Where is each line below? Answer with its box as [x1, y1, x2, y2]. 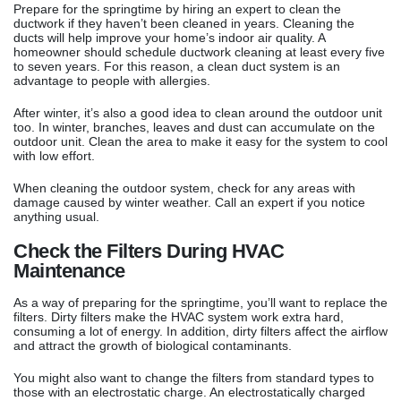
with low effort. [13, 149, 95, 164]
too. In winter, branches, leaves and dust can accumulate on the [13, 120, 375, 135]
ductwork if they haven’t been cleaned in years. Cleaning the [13, 16, 354, 31]
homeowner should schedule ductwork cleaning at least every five [13, 45, 385, 60]
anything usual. [13, 209, 99, 225]
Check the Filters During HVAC [13, 240, 285, 263]
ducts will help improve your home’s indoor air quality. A [13, 30, 325, 46]
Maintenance [13, 260, 125, 283]
